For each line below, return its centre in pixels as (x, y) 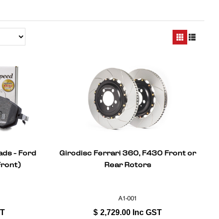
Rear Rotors (127, 165)
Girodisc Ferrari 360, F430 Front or (127, 153)
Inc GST (147, 212)
